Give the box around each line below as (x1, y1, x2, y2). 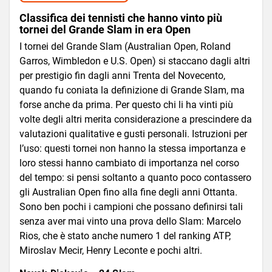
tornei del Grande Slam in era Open (19, 23, 191, 36)
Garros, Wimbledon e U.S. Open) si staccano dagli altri (19, 55, 250, 67)
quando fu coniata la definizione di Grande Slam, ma (19, 84, 245, 96)
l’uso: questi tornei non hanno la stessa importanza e (19, 142, 245, 154)
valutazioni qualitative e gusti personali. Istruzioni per (19, 127, 247, 140)
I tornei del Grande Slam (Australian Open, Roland (19, 40, 231, 52)
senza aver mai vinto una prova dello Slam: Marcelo (19, 215, 241, 227)
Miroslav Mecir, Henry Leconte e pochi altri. (19, 244, 202, 256)
